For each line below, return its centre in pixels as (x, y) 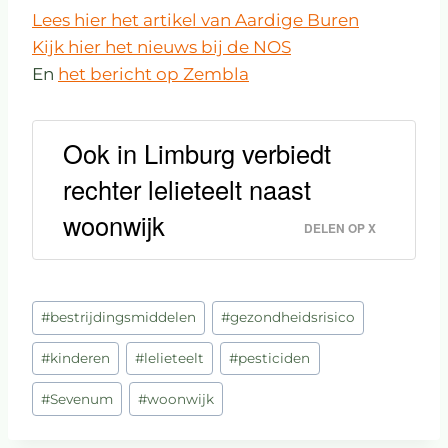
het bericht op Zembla (153, 74)
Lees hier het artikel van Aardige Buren (195, 20)
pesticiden (274, 358)
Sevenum (82, 398)
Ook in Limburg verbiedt (197, 153)
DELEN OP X (340, 229)
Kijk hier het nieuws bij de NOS (161, 47)
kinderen (80, 358)
